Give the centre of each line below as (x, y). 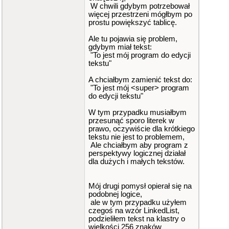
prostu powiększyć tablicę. (133, 22)
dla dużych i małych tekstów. (136, 162)
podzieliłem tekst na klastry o (137, 219)
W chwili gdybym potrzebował (139, 6)
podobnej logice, (115, 194)
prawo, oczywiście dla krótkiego (142, 129)
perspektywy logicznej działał (137, 153)
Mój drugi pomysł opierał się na (140, 186)
